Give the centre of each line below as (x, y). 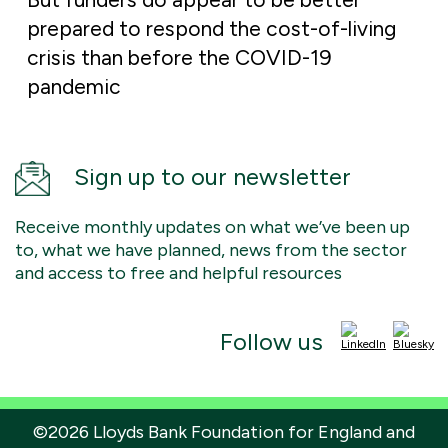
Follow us (271, 341)
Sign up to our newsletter (212, 177)
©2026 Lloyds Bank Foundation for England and (224, 432)
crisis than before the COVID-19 (179, 58)
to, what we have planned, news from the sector (211, 250)
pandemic (74, 87)
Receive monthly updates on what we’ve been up (212, 227)
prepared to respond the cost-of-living (211, 29)
